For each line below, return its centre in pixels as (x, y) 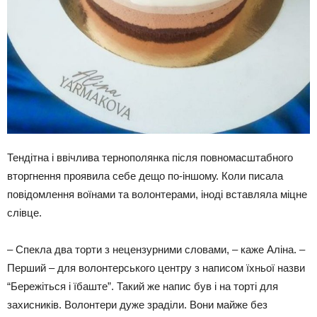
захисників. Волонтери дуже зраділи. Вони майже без (137, 305)
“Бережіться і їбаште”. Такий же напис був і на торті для (143, 287)
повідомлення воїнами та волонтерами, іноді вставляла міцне (157, 195)
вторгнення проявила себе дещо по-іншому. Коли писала (145, 176)
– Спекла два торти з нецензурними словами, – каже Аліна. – (156, 250)
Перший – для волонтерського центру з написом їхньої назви (156, 268)
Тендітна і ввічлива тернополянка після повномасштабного (150, 158)
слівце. (24, 213)
